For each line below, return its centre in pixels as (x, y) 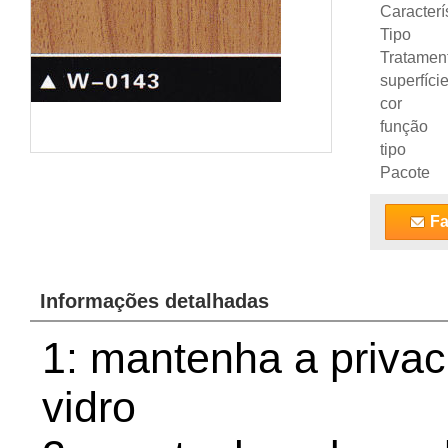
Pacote (405, 172)
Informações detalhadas (154, 301)
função (404, 126)
